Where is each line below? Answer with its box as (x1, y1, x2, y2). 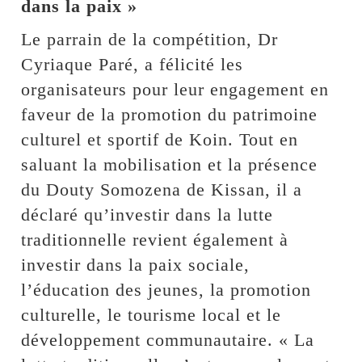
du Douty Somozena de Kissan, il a (21, 179, 303, 200)
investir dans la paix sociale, (21, 254, 250, 275)
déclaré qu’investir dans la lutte (21, 204, 274, 225)
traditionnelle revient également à (21, 229, 289, 250)
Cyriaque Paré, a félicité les (21, 53, 244, 74)
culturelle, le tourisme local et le (21, 304, 282, 325)
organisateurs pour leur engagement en (21, 78, 330, 99)
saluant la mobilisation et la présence (21, 154, 318, 175)
